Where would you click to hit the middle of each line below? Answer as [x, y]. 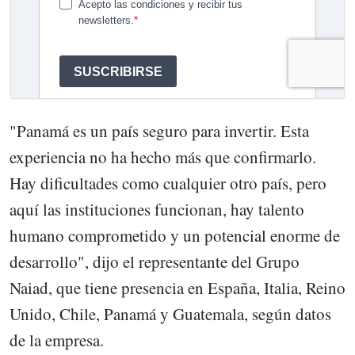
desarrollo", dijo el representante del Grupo [155, 262]
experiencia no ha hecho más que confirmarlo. [163, 157]
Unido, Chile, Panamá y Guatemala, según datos [170, 314]
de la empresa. [57, 340]
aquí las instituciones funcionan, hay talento [157, 210]
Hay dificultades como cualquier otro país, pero [168, 183]
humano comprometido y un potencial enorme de [175, 236]
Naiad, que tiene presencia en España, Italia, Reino [177, 288]
